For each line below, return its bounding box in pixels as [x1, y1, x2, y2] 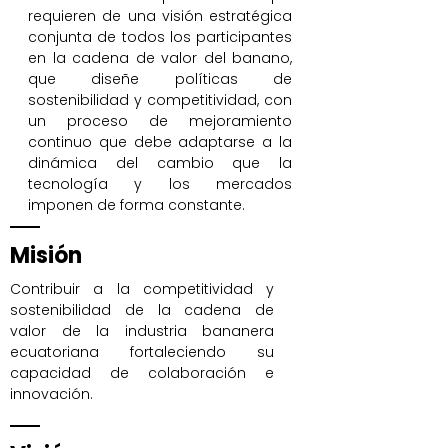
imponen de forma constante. [28, 195, 245, 215]
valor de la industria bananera [10, 321, 274, 341]
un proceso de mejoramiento [28, 111, 292, 131]
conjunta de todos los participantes [28, 27, 292, 47]
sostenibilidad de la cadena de [10, 300, 274, 320]
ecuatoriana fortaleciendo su [10, 342, 274, 362]
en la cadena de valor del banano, [28, 48, 292, 68]
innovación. [10, 384, 93, 404]
